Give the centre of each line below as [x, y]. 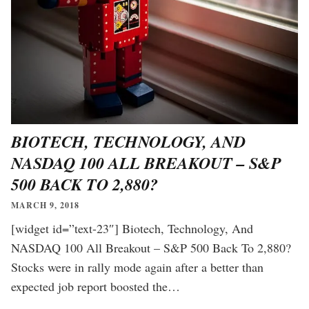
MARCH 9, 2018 [45, 206]
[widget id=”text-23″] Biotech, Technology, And [132, 229]
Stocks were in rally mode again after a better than [137, 267]
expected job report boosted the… [96, 287]
